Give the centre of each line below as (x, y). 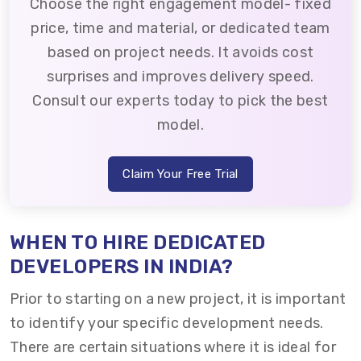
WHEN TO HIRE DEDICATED (138, 243)
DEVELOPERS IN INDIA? (122, 267)
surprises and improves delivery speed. (180, 77)
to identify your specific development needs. (167, 323)
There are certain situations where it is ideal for (173, 347)
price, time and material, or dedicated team (180, 28)
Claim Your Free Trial (180, 174)
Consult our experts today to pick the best (180, 101)
